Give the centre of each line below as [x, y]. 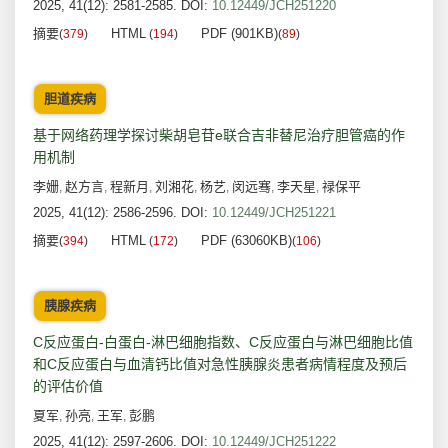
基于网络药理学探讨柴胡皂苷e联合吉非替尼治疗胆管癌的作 [219, 135]
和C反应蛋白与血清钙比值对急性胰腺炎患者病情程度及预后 [220, 364]
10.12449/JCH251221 [274, 213]
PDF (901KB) [239, 34]
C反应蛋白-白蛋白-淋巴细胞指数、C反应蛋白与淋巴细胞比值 [223, 342]
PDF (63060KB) [246, 241]
